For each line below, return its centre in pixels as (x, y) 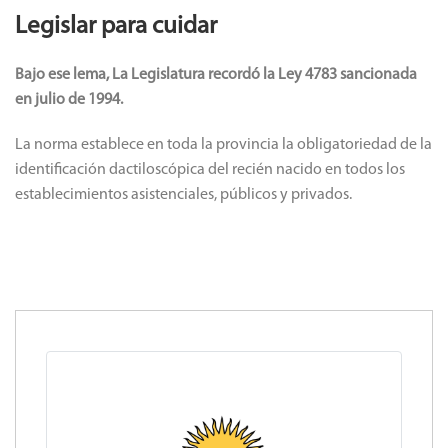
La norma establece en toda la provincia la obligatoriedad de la (223, 145)
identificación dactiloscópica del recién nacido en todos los (210, 170)
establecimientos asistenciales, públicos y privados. (183, 195)
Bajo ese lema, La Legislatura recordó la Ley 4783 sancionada (216, 75)
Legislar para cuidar (116, 26)
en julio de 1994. (69, 100)
